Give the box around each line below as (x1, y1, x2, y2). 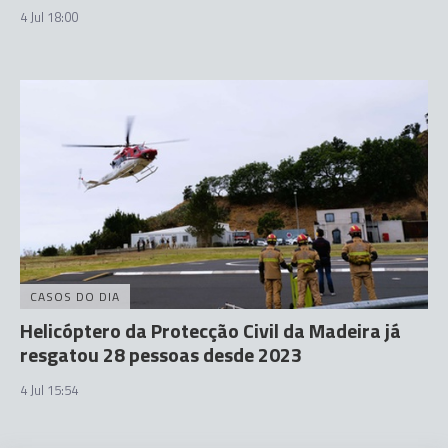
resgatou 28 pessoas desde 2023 (20, 339, 302, 370)
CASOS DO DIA (30, 287, 120, 306)
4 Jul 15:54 (20, 380, 78, 400)
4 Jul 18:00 (20, 6, 78, 27)
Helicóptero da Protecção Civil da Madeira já (20, 315, 401, 346)
